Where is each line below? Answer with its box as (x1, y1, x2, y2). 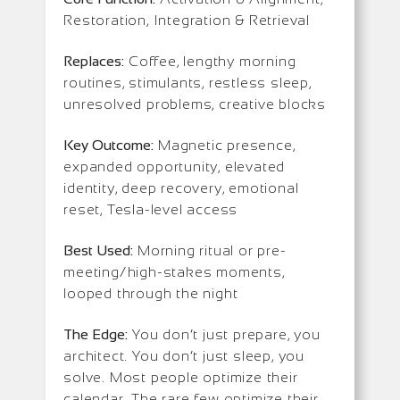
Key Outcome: (63, 137, 154, 153)
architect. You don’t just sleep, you (63, 347, 305, 363)
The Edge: (63, 326, 129, 342)
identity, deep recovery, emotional (63, 179, 299, 196)
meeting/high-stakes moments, (63, 263, 285, 279)
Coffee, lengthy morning (124, 53, 296, 69)
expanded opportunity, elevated (63, 158, 286, 174)
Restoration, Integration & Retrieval (63, 12, 311, 28)
